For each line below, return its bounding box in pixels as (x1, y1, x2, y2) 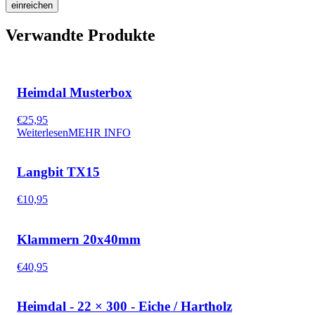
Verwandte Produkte (6, 26, 155, 45)
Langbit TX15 (17, 165, 100, 180)
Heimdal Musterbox (17, 85, 132, 101)
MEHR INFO (68, 126, 131, 139)
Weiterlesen (17, 126, 68, 139)
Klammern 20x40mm (17, 231, 141, 247)
